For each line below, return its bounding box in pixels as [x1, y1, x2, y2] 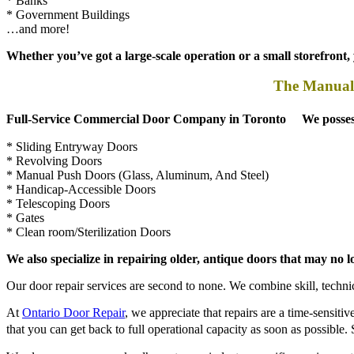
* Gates [6, 190, 44, 204]
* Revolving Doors [6, 134, 102, 147]
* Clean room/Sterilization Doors [6, 205, 171, 218]
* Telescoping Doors [6, 176, 110, 190]
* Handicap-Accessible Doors [6, 162, 156, 175]
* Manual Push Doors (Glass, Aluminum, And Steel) [6, 148, 269, 161]
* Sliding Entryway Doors [6, 119, 137, 133]
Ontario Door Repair [22, 285, 125, 299]
